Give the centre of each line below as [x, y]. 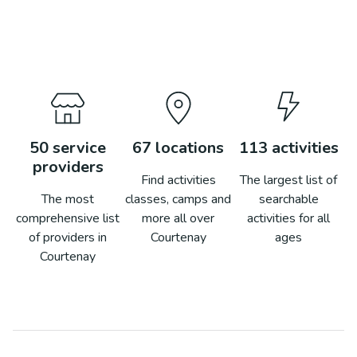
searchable [288, 199]
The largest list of [289, 180]
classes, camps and [178, 199]
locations [188, 148]
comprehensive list [68, 218]
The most [68, 199]
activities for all [289, 218]
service [78, 148]
